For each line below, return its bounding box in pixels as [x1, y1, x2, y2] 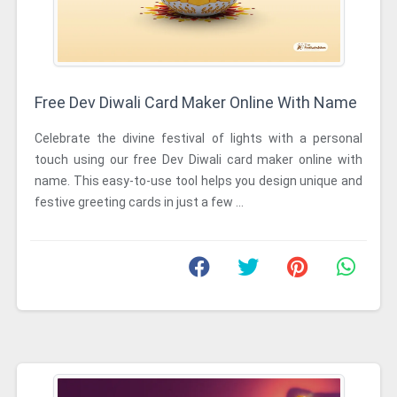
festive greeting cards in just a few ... [35, 195, 244, 209]
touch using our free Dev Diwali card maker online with [35, 152, 362, 167]
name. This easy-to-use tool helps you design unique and [35, 174, 362, 188]
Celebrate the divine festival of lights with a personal [35, 131, 362, 145]
